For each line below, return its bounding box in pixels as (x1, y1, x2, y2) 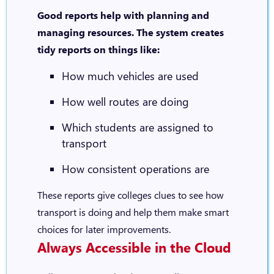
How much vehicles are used (61, 68, 199, 83)
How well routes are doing (61, 94, 189, 109)
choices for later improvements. (37, 223, 171, 235)
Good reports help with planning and (37, 9, 209, 21)
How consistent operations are (61, 161, 209, 176)
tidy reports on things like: (37, 43, 160, 56)
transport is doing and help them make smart (37, 206, 229, 218)
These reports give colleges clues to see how (37, 188, 224, 201)
